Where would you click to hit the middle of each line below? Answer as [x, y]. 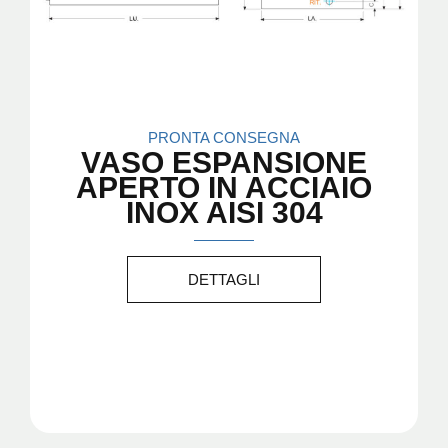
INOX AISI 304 [224, 212]
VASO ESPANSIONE [224, 162]
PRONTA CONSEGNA [224, 137]
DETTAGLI [224, 279]
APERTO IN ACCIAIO [224, 187]
